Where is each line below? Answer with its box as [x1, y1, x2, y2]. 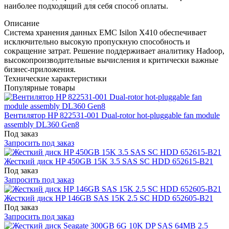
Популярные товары [4, 83, 75, 92]
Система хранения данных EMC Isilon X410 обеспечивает [4, 28, 207, 37]
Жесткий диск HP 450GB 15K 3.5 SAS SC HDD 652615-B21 [4, 156, 213, 166]
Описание [4, 18, 39, 28]
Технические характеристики [4, 74, 107, 83]
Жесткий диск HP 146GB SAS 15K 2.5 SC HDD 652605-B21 [4, 193, 213, 202]
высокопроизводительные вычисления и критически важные [4, 55, 218, 64]
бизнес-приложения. [4, 64, 76, 74]
